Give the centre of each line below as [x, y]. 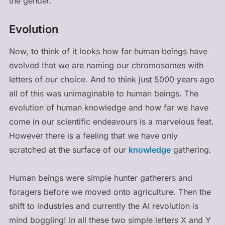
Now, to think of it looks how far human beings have [108, 51]
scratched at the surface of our [69, 149]
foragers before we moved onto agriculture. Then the [110, 192]
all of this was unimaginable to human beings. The [103, 93]
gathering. [191, 149]
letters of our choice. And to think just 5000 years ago [111, 79]
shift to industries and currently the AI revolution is [103, 206]
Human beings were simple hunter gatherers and [100, 178]
